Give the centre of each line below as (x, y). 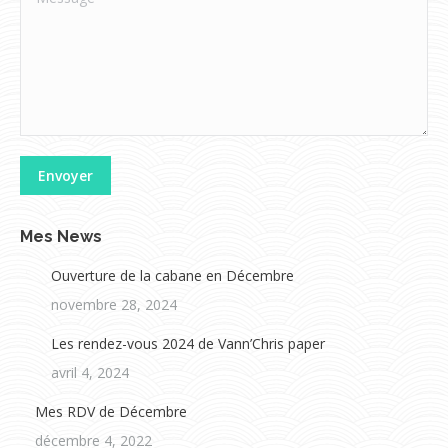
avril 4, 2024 (90, 372)
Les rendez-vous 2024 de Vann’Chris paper (188, 343)
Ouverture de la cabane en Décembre (172, 275)
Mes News (61, 236)
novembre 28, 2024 (114, 304)
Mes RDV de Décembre (111, 411)
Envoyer (65, 175)
